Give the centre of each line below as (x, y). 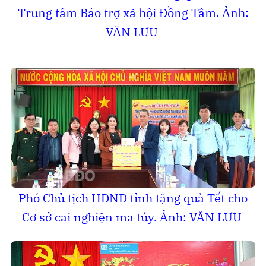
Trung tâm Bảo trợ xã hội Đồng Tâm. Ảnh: (133, 12)
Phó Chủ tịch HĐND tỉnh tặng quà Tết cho (133, 198)
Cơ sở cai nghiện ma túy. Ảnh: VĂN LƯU (133, 217)
